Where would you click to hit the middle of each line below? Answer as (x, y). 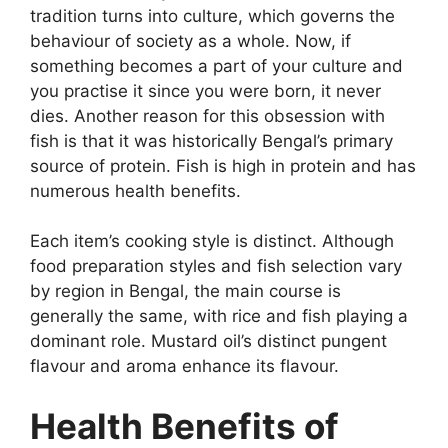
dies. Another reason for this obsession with (207, 115)
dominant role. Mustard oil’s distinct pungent (208, 341)
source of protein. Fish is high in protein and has (223, 165)
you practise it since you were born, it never (205, 90)
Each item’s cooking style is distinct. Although (212, 241)
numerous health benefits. (135, 190)
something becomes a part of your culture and (216, 65)
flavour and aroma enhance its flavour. (184, 366)
